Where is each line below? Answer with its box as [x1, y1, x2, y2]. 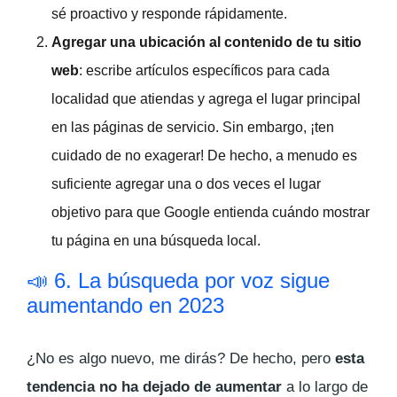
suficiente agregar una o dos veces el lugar [51, 175, 321, 191]
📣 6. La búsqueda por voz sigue [27, 268, 330, 292]
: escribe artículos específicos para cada [79, 62, 330, 78]
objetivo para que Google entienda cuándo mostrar [51, 204, 370, 220]
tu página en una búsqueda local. [51, 232, 261, 248]
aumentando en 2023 [27, 292, 224, 317]
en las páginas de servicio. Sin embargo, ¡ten [51, 119, 334, 135]
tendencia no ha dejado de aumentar [27, 378, 282, 395]
